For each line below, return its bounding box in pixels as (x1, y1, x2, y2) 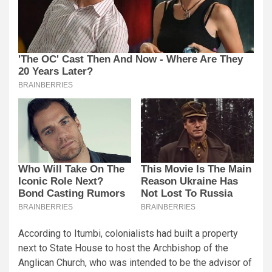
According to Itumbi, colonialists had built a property (18, 227, 238, 239)
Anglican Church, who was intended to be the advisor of (18, 256, 252, 268)
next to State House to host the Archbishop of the (18, 242, 228, 254)
